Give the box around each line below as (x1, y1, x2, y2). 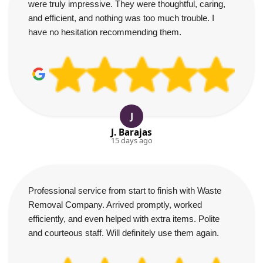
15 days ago (110, 134, 153, 146)
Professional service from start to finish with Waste (28, 185, 221, 195)
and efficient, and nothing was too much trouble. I (28, 12, 214, 23)
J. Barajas (110, 126, 152, 138)
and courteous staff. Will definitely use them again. (28, 227, 219, 238)
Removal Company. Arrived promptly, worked (28, 199, 202, 210)
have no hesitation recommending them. (28, 26, 181, 37)
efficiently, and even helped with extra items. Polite (28, 213, 220, 224)
